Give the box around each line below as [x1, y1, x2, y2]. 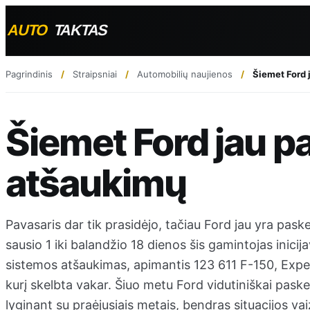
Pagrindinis [6, 68, 53, 80]
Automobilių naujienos [137, 68, 232, 80]
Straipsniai [73, 68, 117, 80]
